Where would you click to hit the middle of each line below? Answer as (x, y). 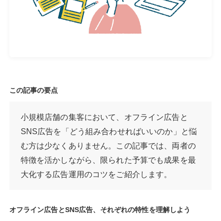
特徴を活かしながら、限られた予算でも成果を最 (108, 160)
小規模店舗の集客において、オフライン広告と (104, 117)
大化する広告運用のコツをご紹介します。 (96, 175)
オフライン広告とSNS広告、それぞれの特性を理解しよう (100, 210)
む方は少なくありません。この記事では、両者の (108, 146)
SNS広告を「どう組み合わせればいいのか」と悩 (109, 132)
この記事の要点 (34, 90)
